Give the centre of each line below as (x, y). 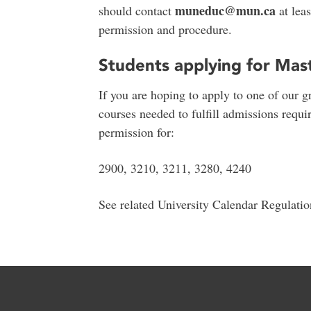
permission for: (136, 132)
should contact (136, 10)
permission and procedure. (165, 29)
